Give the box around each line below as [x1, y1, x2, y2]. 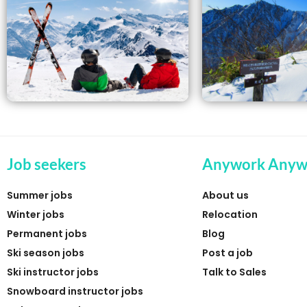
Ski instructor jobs [7, 265, 99, 280]
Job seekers [7, 155, 86, 174]
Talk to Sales [202, 265, 267, 280]
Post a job [202, 246, 253, 260]
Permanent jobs [7, 227, 87, 241]
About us [202, 188, 249, 203]
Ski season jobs [7, 246, 84, 260]
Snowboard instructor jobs [7, 284, 143, 299]
